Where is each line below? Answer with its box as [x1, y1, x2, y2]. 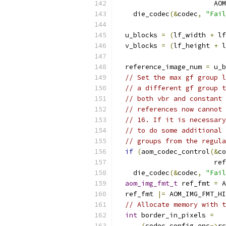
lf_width [174, 31, 210, 39]
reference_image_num [117, 63, 206, 71]
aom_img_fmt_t [125, 179, 178, 188]
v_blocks [117, 41, 161, 50]
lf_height [174, 41, 214, 50]
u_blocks [117, 31, 161, 39]
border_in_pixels [137, 211, 210, 219]
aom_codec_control [141, 147, 210, 156]
